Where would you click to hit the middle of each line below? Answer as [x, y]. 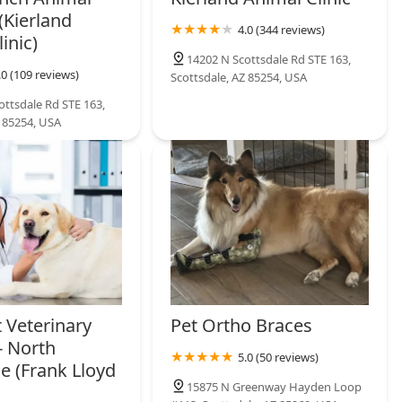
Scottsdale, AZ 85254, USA [239, 78]
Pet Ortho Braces [242, 326]
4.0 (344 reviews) [282, 30]
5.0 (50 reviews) [279, 358]
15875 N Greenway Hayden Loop [275, 387]
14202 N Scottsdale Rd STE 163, [269, 60]
